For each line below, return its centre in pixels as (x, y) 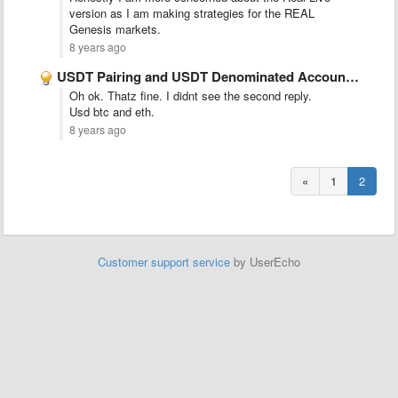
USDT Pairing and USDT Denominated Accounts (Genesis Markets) (201, 76)
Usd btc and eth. (112, 111)
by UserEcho (265, 262)
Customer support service (164, 262)
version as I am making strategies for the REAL (192, 13)
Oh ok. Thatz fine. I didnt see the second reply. (191, 96)
